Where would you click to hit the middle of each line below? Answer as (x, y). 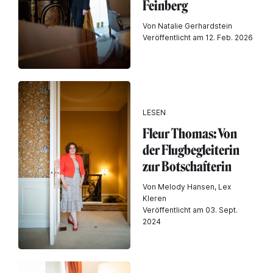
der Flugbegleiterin (191, 150)
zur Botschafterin (187, 166)
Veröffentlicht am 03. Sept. (190, 210)
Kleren (154, 198)
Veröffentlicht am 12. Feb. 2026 (198, 37)
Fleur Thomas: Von (190, 133)
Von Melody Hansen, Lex (187, 186)
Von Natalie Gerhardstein (187, 26)
